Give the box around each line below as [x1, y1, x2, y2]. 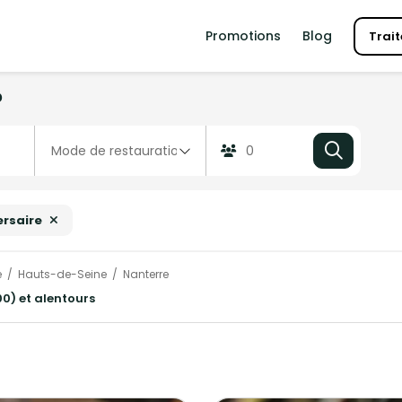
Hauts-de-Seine [18, 267, 107, 283]
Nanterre [123, 267, 169, 283]
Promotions [205, 26, 281, 45]
